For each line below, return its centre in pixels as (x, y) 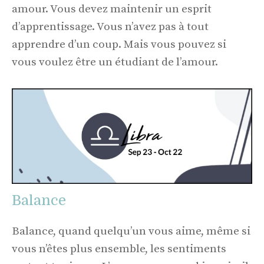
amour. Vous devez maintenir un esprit (112, 9)
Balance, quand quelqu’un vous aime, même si (131, 231)
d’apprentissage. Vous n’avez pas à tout (110, 27)
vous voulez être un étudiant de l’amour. (115, 62)
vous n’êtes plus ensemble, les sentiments (119, 249)
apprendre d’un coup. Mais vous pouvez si (119, 45)
